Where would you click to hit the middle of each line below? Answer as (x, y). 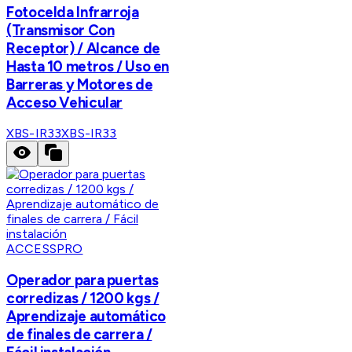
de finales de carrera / (79, 334)
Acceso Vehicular (65, 102)
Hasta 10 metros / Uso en (88, 66)
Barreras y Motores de (80, 84)
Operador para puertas (82, 280)
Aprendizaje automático (86, 316)
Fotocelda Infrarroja (73, 12)
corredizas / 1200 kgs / (83, 298)
